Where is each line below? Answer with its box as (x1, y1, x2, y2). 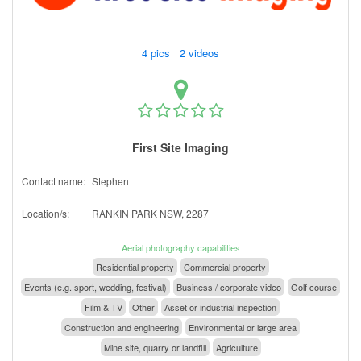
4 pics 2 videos (139, 44, 226, 60)
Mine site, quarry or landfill (103, 340, 206, 354)
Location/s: (22, 205, 69, 220)
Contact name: (22, 173, 85, 188)
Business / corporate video (176, 280, 281, 293)
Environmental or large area (189, 320, 297, 334)
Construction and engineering (64, 320, 179, 334)
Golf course (291, 280, 337, 293)
